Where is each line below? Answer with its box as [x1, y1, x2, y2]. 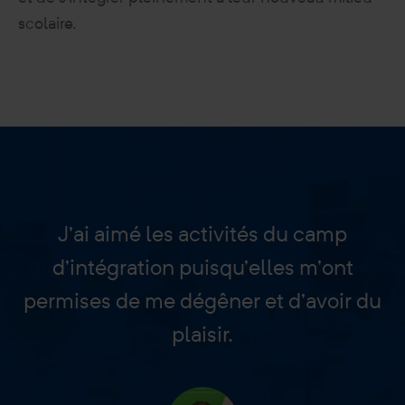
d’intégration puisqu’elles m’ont [52, 253, 353, 281]
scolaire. [18, 13, 77, 33]
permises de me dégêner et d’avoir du [24, 287, 381, 315]
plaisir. [172, 320, 233, 348]
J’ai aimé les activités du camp [58, 220, 347, 248]
